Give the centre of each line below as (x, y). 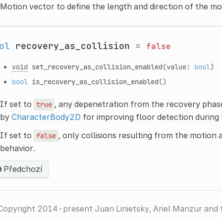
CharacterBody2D (46, 117)
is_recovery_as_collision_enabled (95, 81)
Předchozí (22, 169)
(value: (178, 66)
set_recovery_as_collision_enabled (97, 66)
